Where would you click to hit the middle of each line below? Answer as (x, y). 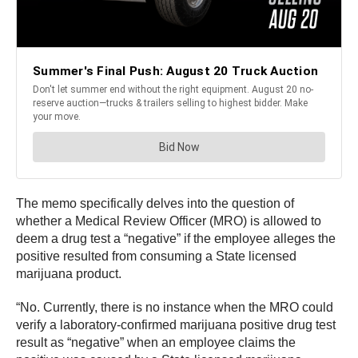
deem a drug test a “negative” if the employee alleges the (176, 238)
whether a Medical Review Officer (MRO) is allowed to (169, 221)
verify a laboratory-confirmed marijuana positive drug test (176, 324)
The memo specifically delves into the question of (155, 203)
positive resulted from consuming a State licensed (156, 256)
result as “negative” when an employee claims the (156, 342)
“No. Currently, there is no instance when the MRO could (175, 307)
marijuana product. (69, 273)
